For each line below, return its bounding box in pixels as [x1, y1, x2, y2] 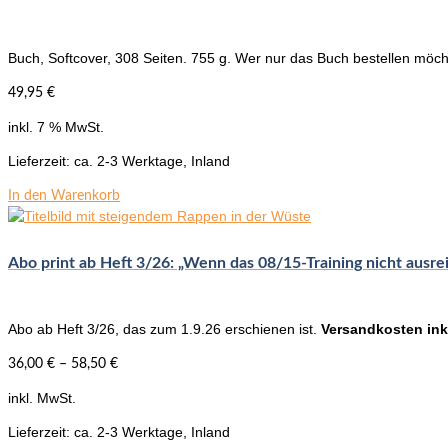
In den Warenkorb [8, 188, 120, 203]
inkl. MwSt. [8, 390, 76, 407]
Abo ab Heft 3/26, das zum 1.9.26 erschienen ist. [8, 321, 321, 338]
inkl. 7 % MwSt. [8, 118, 104, 135]
